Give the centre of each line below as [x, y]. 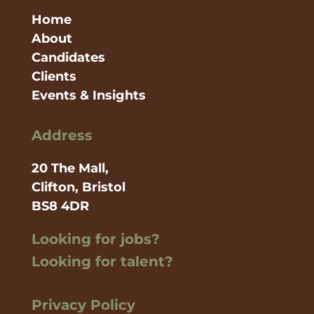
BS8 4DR [60, 206]
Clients [54, 77]
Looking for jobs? [95, 239]
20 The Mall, [70, 169]
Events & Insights [88, 96]
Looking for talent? [102, 262]
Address [62, 136]
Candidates [68, 58]
